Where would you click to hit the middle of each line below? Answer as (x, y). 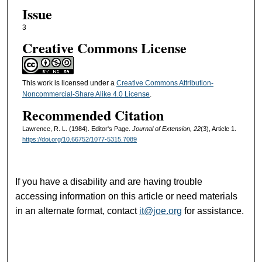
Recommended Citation (93, 115)
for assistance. (213, 211)
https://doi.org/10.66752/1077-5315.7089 (79, 139)
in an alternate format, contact (77, 211)
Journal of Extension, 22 (166, 129)
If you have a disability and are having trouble (109, 181)
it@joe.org (161, 211)
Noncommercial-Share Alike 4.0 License (86, 94)
